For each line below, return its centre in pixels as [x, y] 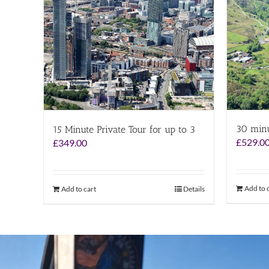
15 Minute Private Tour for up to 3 [124, 129]
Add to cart [79, 189]
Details [194, 189]
